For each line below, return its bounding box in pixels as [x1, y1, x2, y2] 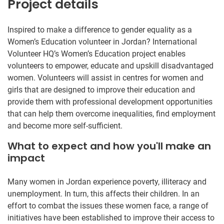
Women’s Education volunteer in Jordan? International [7, 36, 197, 46]
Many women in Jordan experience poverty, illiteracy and [7, 176, 206, 186]
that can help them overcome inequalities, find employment [7, 108, 215, 118]
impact [7, 150, 45, 165]
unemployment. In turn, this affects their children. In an [7, 188, 199, 198]
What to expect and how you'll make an [7, 138, 211, 153]
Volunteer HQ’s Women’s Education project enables [7, 48, 185, 58]
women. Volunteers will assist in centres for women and [7, 72, 203, 82]
